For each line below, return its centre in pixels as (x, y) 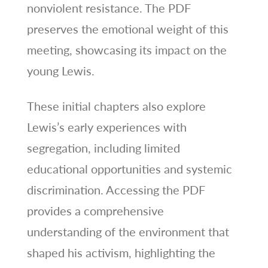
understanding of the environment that (128, 231)
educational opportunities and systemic (129, 168)
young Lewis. (60, 70)
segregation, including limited (103, 147)
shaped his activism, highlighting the (121, 252)
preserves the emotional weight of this (127, 28)
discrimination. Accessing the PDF (116, 189)
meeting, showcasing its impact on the (127, 49)
